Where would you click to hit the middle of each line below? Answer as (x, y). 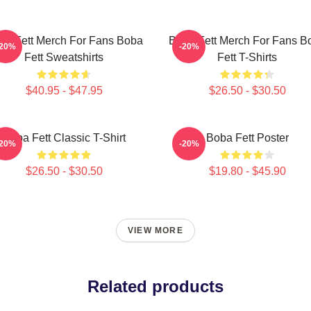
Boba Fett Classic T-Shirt (64, 138)
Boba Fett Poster (247, 138)
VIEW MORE (155, 230)
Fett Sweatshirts (64, 57)
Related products (155, 286)
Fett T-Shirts (247, 57)
